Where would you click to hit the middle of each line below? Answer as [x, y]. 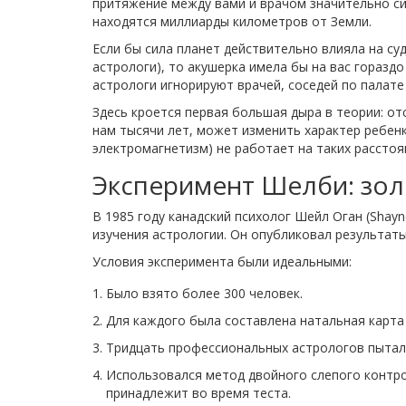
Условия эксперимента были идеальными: [222, 262]
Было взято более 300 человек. [204, 294]
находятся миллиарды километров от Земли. [232, 22]
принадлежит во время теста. [198, 393]
